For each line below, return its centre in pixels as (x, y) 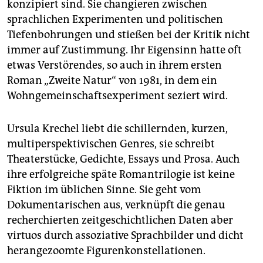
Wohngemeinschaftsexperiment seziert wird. (117, 96)
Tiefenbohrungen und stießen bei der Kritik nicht (129, 35)
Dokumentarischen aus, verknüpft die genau (116, 205)
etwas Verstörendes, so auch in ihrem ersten (114, 65)
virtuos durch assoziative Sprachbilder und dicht (125, 236)
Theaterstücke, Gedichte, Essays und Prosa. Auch (123, 159)
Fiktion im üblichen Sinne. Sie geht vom (104, 190)
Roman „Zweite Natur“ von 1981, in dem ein (112, 81)
